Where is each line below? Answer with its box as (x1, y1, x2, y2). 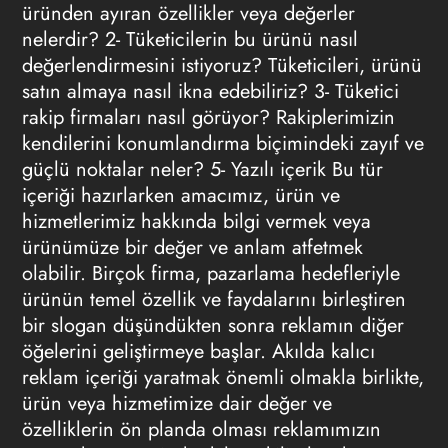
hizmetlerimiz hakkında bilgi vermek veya (21, 207, 371, 236)
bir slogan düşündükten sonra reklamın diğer (21, 311, 404, 340)
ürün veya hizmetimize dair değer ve (21, 389, 332, 418)
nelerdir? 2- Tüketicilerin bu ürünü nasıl (21, 25, 358, 54)
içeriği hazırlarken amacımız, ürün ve (21, 181, 340, 210)
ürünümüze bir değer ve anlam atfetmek (21, 233, 363, 262)
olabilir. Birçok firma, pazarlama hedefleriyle (21, 259, 400, 288)
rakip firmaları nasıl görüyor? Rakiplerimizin (21, 103, 395, 132)
